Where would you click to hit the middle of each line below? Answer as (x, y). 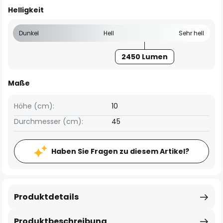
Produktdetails (46, 197)
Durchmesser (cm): (49, 121)
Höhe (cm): (34, 106)
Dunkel (29, 33)
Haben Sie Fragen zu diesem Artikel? (120, 151)
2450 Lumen (144, 57)
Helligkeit (26, 10)
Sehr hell (191, 33)
